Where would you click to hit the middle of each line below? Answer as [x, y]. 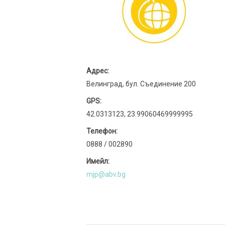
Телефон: [102, 131]
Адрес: [98, 71]
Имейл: [98, 161]
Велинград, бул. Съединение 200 [141, 84]
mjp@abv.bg [106, 174]
